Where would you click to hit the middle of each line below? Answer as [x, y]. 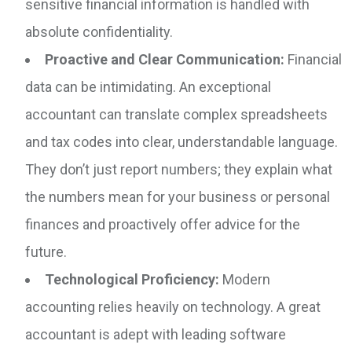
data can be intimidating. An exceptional [148, 87]
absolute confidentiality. [99, 32]
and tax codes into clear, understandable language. [181, 142]
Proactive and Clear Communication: [165, 60]
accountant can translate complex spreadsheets [176, 115]
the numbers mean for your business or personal [178, 197]
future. [46, 252]
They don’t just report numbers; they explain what [179, 170]
